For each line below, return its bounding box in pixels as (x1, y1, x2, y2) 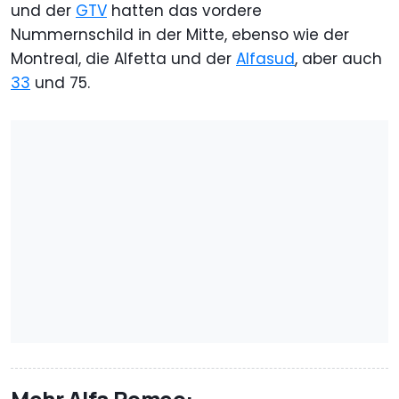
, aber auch (295, 48, 382, 70)
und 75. (30, 72, 90, 94)
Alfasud (236, 48, 295, 70)
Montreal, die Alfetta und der (11, 48, 236, 70)
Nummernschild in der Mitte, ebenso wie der (11, 24, 349, 46)
